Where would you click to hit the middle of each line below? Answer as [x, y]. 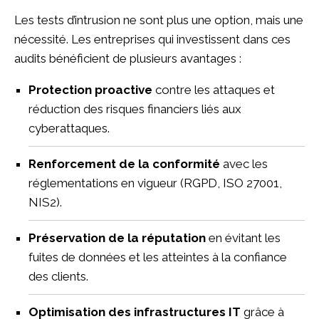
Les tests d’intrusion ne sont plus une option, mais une [159, 20]
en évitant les [243, 237]
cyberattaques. [69, 128]
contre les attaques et [214, 89]
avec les [244, 163]
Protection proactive [90, 89]
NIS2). [45, 202]
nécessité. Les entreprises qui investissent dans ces [152, 39]
